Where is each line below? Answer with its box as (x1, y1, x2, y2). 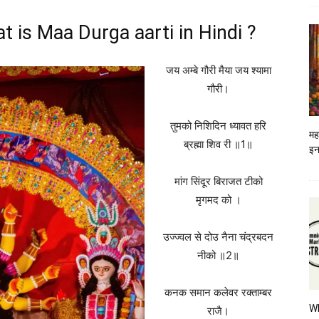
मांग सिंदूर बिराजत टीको (174, 174, 263, 188)
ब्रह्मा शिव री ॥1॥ (184, 137, 253, 151)
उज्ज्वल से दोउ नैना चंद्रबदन (163, 230, 273, 244)
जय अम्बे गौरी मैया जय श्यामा (165, 63, 271, 77)
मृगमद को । (195, 193, 241, 206)
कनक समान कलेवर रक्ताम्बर (164, 286, 272, 299)
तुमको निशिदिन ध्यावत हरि (170, 119, 266, 132)
